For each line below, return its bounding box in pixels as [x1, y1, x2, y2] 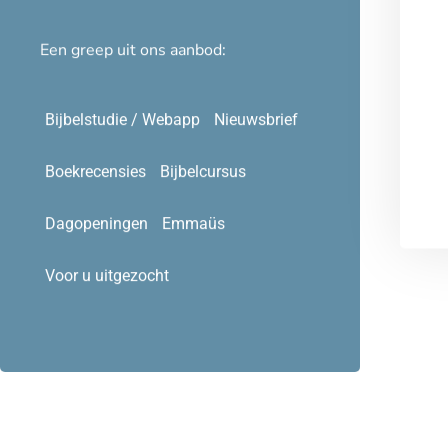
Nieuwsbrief [214, 144, 298, 164]
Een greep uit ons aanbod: [40, 73, 226, 96]
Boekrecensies [45, 196, 146, 216]
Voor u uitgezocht [45, 300, 169, 320]
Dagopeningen [45, 248, 148, 268]
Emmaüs [162, 248, 225, 268]
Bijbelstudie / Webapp [45, 144, 200, 164]
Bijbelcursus [160, 196, 246, 216]
